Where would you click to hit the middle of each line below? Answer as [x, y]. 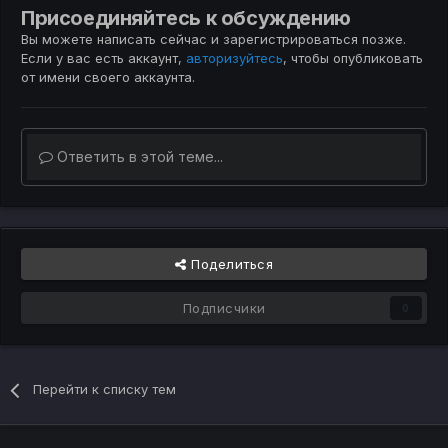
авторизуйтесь [234, 58]
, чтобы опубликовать [353, 58]
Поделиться [229, 264]
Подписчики [224, 308]
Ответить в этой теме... [138, 157]
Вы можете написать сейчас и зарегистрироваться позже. [213, 39]
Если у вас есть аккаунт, [103, 58]
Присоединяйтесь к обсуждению [186, 18]
